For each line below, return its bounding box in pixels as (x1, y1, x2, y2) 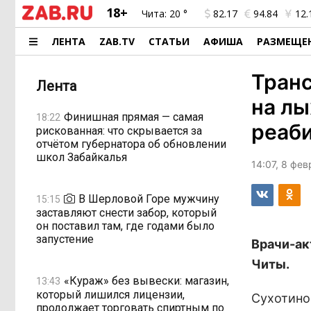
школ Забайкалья (36, 151, 127, 164)
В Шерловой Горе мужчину (78, 192, 219, 205)
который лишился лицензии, (36, 288, 185, 301)
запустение (36, 233, 94, 246)
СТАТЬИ (149, 35, 190, 48)
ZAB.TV (99, 35, 135, 48)
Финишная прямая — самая (64, 110, 203, 124)
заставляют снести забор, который (36, 206, 217, 219)
